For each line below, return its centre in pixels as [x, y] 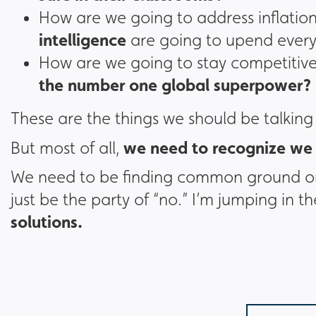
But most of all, [67, 148]
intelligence [83, 40]
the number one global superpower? [175, 85]
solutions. [47, 222]
